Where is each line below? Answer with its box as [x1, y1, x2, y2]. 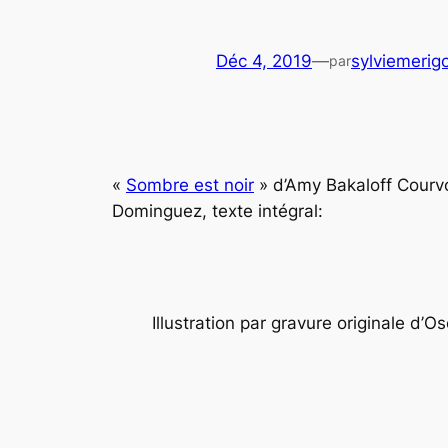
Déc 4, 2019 [216, 51, 312, 72]
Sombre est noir [126, 174, 254, 195]
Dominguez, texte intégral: [112, 200, 323, 221]
